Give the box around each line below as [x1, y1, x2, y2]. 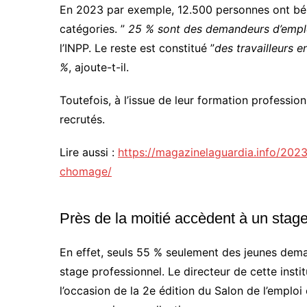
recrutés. [60, 112, 105, 126]
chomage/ [60, 164, 112, 178]
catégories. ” [60, 21, 128, 36]
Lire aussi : [60, 145, 118, 159]
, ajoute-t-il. [69, 60, 129, 74]
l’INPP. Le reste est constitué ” [60, 40, 214, 55]
